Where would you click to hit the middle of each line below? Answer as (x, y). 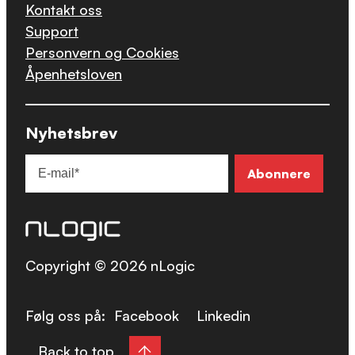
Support (52, 31)
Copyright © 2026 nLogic (110, 266)
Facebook (146, 316)
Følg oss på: (67, 316)
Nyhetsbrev (71, 132)
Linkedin (223, 316)
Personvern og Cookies (102, 52)
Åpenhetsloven (74, 73)
